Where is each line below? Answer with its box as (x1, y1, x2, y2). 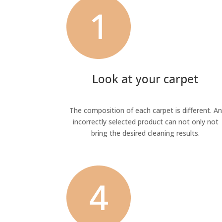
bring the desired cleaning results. (91, 128, 200, 138)
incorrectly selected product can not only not (72, 116, 219, 126)
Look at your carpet (92, 71, 199, 87)
